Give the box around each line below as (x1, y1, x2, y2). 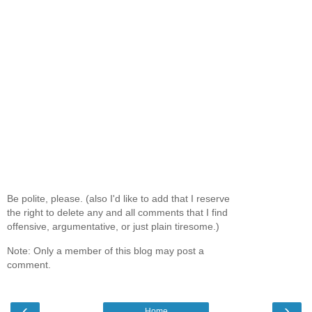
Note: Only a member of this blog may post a (7, 244, 204, 256)
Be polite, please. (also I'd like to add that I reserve (7, 193, 230, 205)
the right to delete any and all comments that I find (7, 207, 228, 219)
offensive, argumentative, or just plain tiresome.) (7, 221, 219, 233)
